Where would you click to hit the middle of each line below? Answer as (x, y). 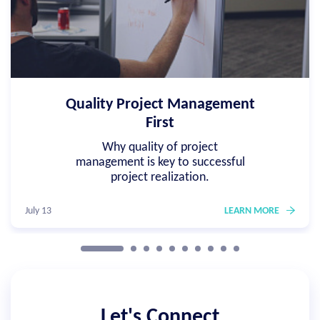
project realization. (160, 178)
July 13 (38, 211)
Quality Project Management (160, 105)
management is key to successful (160, 163)
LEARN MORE (252, 211)
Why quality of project (160, 148)
